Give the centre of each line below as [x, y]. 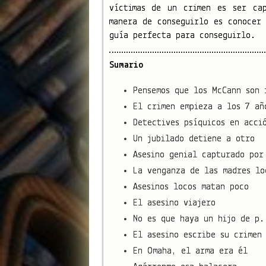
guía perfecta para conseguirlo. [182, 35]
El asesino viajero [174, 203]
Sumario [126, 65]
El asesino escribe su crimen [197, 235]
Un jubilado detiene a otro [194, 139]
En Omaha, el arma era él [190, 251]
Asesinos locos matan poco [191, 187]
